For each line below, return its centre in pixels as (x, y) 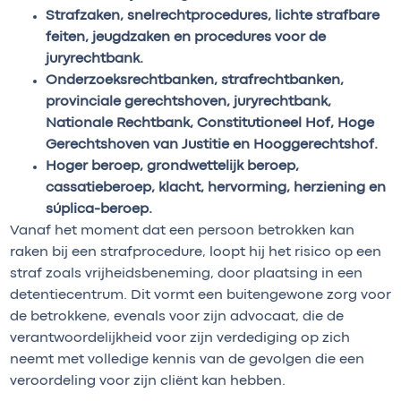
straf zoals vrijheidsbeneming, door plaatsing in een (186, 273)
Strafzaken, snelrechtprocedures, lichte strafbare (213, 16)
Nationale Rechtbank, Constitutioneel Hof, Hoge (210, 123)
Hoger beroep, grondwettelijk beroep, (172, 166)
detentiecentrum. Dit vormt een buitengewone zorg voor (200, 295)
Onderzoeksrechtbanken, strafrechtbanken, (195, 80)
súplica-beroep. (99, 209)
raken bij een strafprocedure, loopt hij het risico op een (196, 252)
